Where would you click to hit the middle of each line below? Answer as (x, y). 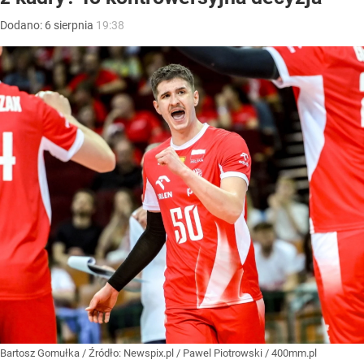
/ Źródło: (103, 353)
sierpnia (74, 26)
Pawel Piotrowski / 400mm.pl (250, 353)
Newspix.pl (150, 353)
